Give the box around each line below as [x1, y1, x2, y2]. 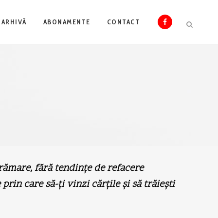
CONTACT [107, 18, 140, 26]
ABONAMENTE [43, 18, 91, 26]
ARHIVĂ [1, 18, 27, 26]
